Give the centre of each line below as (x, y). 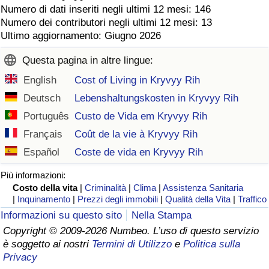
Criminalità (106, 188)
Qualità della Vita (198, 199)
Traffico (252, 199)
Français (43, 134)
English (40, 80)
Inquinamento (44, 199)
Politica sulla (212, 244)
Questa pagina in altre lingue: (88, 61)
